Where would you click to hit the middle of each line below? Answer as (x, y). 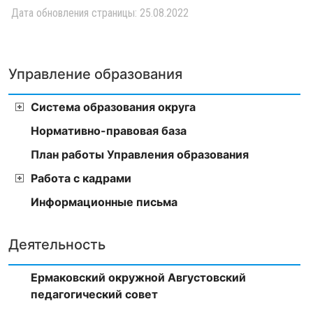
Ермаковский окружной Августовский (138, 278)
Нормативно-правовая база (109, 131)
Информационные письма (104, 202)
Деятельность (57, 245)
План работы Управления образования (140, 155)
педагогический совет (94, 294)
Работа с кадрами (81, 179)
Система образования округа (113, 107)
